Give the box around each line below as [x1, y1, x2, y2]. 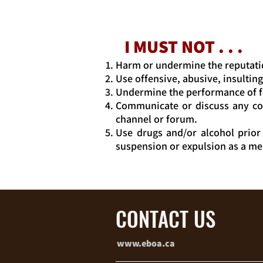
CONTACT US [116, 203, 215, 234]
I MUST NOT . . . [124, 34, 243, 58]
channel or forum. [116, 112, 197, 126]
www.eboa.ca [117, 237, 175, 249]
